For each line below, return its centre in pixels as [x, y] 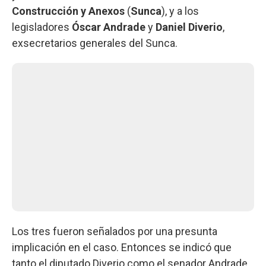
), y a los [180, 11]
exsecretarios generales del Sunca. [95, 43]
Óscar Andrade [109, 27]
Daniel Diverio [189, 27]
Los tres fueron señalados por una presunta [115, 231]
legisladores [42, 27]
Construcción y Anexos [68, 11]
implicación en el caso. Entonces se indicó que [122, 247]
